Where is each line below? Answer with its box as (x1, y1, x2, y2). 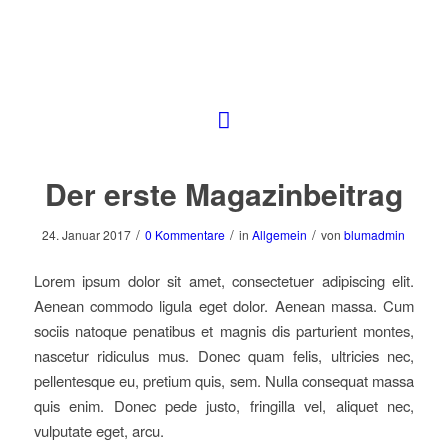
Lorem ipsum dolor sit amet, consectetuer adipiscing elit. (33, 269, 415, 291)
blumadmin (344, 226, 406, 244)
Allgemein (252, 226, 308, 244)
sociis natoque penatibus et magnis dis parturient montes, (33, 319, 415, 341)
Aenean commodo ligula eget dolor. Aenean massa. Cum (33, 294, 415, 316)
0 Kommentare (145, 226, 226, 244)
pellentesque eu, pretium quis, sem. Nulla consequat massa (33, 369, 415, 391)
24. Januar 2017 (42, 226, 132, 244)
